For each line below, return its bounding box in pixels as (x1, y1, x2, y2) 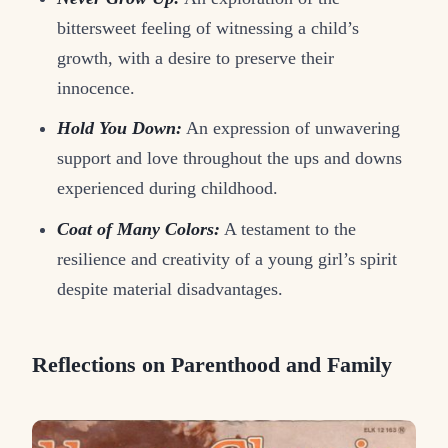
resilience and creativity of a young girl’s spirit (57, 249, 398, 270)
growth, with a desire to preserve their (57, 47, 335, 68)
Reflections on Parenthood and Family (32, 353, 392, 378)
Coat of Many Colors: (57, 219, 221, 240)
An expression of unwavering (182, 118, 401, 139)
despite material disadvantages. (57, 279, 284, 300)
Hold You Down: (57, 118, 183, 139)
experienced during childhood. (57, 178, 279, 199)
